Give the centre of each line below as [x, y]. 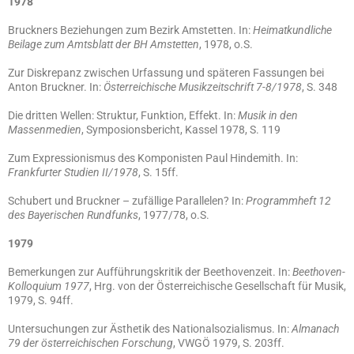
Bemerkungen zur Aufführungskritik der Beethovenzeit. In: [150, 272]
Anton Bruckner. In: [56, 87]
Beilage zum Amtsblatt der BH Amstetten [104, 44]
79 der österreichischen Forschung [90, 343]
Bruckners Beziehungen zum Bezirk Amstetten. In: [130, 30]
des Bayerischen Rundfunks [73, 215]
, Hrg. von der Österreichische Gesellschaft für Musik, [218, 286]
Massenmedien [45, 130]
